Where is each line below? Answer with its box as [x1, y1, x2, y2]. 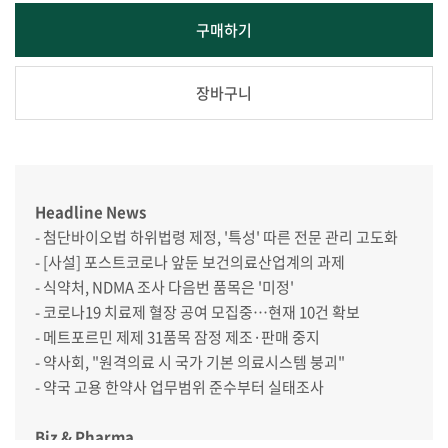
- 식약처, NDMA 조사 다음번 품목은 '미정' [34, 275, 294, 298]
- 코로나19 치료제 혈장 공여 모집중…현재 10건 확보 [34, 300, 360, 323]
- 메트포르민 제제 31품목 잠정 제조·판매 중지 [34, 325, 320, 348]
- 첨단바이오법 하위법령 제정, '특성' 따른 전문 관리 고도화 [34, 225, 398, 248]
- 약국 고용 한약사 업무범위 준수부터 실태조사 [34, 375, 324, 398]
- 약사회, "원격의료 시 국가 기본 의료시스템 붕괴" [34, 350, 345, 373]
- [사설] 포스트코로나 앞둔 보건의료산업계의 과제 [34, 250, 345, 273]
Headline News [34, 200, 146, 223]
